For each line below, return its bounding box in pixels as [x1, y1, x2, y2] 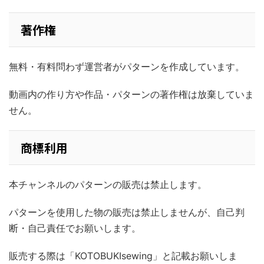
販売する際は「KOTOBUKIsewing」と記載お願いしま [9, 250, 237, 262]
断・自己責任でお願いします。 [9, 222, 141, 235]
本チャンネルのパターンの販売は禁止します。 [9, 179, 207, 191]
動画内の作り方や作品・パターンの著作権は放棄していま [9, 88, 254, 101]
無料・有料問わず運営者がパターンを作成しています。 [9, 61, 245, 73]
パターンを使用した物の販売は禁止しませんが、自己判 [9, 206, 245, 219]
